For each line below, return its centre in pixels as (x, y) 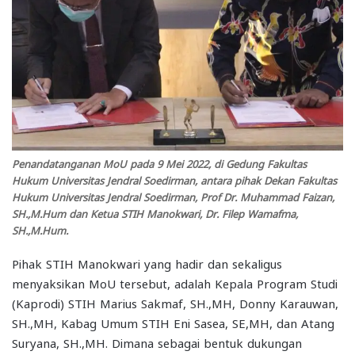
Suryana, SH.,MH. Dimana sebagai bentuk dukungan (157, 342)
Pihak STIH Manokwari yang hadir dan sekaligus (147, 263)
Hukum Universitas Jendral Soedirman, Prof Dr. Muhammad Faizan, (173, 196)
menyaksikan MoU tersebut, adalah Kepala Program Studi (175, 282)
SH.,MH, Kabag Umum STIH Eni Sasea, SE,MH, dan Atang (173, 322)
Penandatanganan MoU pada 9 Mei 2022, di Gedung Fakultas (159, 162)
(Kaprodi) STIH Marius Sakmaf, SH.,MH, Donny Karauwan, (175, 302)
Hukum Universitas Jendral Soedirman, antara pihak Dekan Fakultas (174, 179)
